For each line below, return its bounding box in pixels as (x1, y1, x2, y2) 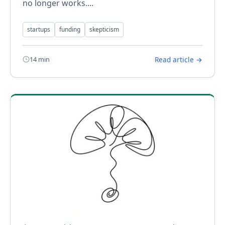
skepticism (89, 25, 119, 34)
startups (27, 25, 50, 34)
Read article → (155, 54, 202, 64)
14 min (30, 54, 50, 64)
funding (59, 25, 80, 34)
